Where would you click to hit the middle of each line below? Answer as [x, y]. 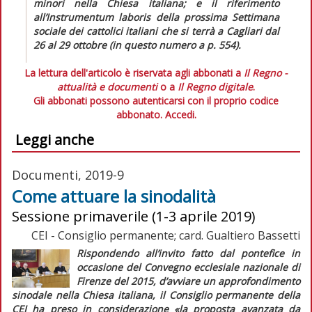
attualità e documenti [107, 86]
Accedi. [180, 114]
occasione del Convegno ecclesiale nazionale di [188, 267]
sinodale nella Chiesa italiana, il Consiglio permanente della [156, 295]
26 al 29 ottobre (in [79, 45]
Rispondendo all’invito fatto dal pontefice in [188, 253]
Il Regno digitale [215, 86]
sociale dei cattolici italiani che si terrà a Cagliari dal [156, 31]
